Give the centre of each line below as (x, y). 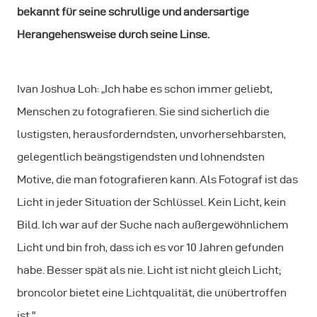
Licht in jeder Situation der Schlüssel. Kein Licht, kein (151, 202)
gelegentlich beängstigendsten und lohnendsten (141, 157)
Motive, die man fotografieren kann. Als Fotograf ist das (157, 179)
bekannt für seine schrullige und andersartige (133, 12)
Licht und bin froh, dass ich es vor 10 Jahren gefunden (150, 247)
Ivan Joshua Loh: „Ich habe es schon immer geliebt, (145, 89)
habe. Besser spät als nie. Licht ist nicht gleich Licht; (149, 270)
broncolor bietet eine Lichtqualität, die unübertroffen (152, 293)
